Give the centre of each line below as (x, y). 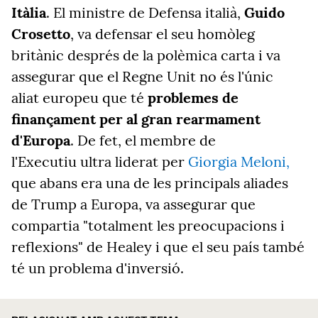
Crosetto (41, 34)
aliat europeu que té (79, 98)
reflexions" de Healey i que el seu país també (158, 247)
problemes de (193, 98)
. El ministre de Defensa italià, (145, 12)
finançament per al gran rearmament (136, 119)
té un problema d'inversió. (98, 268)
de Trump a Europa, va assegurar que (133, 204)
